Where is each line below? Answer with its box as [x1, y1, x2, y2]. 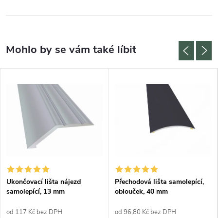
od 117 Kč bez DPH [6, 207, 62, 217]
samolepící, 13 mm [6, 186, 65, 196]
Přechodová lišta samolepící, [115, 177, 204, 186]
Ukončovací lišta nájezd [6, 177, 81, 186]
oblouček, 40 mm [115, 186, 168, 196]
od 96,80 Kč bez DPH [115, 207, 176, 217]
